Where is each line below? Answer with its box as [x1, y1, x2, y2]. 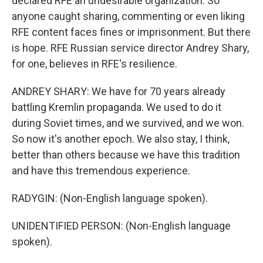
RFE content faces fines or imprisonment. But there [12, 26, 251, 38]
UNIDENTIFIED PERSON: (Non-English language [12, 220, 231, 232]
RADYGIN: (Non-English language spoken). [12, 192, 208, 204]
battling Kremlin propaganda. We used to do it [12, 101, 221, 113]
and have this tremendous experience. [12, 164, 190, 177]
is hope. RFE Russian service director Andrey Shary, [12, 42, 249, 54]
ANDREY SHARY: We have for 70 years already [12, 85, 225, 97]
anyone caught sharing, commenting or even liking [12, 10, 245, 22]
